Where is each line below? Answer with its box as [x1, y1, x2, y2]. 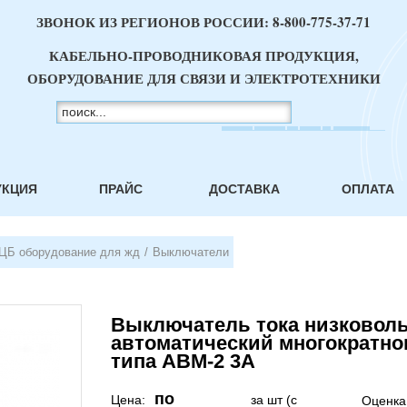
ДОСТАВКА [208, 182, 280, 196]
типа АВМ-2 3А [111, 350, 255, 372]
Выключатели [153, 245, 229, 259]
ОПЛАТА [341, 182, 394, 196]
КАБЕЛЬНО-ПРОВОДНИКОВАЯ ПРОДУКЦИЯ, [48, 45, 359, 65]
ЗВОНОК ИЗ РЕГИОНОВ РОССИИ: [36, 12, 273, 32]
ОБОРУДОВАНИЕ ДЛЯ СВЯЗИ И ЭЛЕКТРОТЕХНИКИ [26, 68, 381, 88]
